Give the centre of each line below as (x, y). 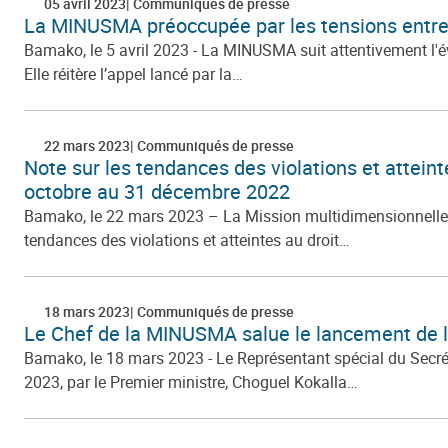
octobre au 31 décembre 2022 (157, 191)
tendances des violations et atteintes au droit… (187, 239)
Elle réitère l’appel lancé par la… (133, 73)
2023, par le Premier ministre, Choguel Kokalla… (191, 381)
